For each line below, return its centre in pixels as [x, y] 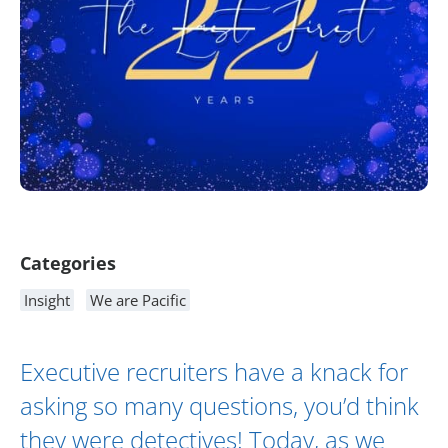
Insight [47, 300]
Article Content [97, 225]
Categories [68, 263]
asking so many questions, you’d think [219, 406]
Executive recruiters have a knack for [214, 372]
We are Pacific [138, 300]
